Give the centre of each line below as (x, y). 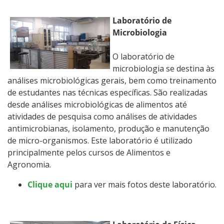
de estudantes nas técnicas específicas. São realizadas (107, 92)
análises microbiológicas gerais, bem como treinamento (112, 80)
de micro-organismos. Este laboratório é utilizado (100, 140)
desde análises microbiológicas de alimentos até (97, 104)
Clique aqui (50, 184)
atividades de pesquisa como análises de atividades (102, 116)
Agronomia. (30, 164)
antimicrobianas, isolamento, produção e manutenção (108, 128)
